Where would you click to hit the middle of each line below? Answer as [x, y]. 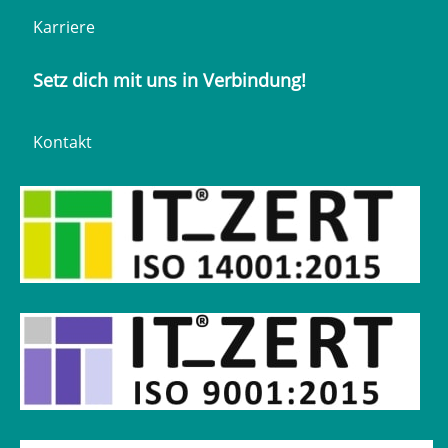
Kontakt [62, 142]
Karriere [64, 27]
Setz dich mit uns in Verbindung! [169, 80]
